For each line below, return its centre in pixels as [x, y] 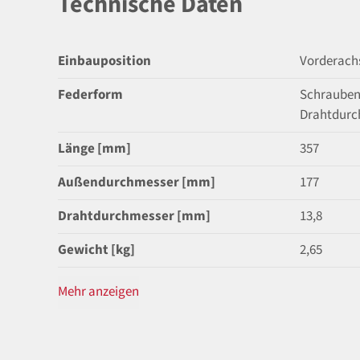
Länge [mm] [94, 148]
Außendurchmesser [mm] [137, 182]
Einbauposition [104, 61]
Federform [90, 94]
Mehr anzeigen [98, 291]
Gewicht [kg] [96, 250]
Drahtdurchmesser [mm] [134, 216]
